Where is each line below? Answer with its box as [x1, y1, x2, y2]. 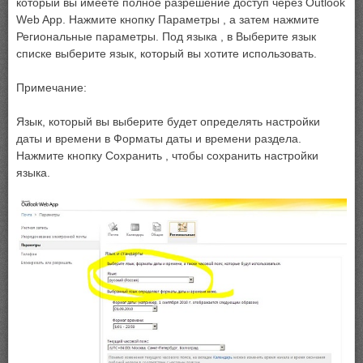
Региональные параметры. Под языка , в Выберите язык [16, 30, 316, 43]
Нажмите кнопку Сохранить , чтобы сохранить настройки [16, 149, 318, 162]
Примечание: [16, 81, 87, 94]
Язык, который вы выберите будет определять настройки [16, 115, 320, 128]
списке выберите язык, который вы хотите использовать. [16, 47, 317, 60]
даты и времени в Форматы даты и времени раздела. [16, 132, 301, 145]
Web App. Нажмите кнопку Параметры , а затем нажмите [16, 13, 319, 26]
